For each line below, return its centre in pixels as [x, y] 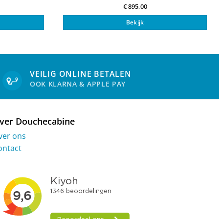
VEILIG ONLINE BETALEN [81, 74]
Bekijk [135, 22]
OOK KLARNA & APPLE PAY [78, 84]
